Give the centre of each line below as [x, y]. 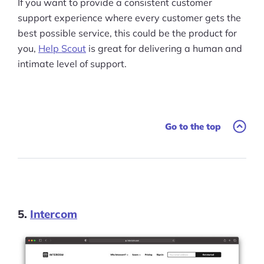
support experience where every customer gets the [129, 17]
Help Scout [62, 48]
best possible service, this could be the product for [127, 33]
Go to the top [193, 126]
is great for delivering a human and [164, 48]
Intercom [54, 214]
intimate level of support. [72, 63]
